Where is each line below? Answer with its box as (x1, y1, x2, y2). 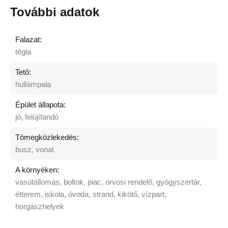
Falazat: (15, 35, 42, 44)
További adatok (10, 5, 99, 19)
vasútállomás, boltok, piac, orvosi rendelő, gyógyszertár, (15, 178, 202, 186)
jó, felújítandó (15, 112, 59, 121)
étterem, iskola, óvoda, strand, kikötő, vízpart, (15, 190, 166, 198)
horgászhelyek (15, 202, 64, 211)
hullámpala (15, 80, 51, 89)
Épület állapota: (15, 100, 66, 109)
